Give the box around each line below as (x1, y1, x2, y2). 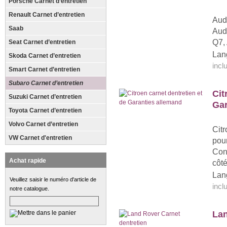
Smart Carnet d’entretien (9, 66, 80, 73)
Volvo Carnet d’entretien (9, 121, 78, 128)
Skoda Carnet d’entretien (9, 52, 81, 59)
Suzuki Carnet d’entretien (9, 93, 82, 100)
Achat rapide (9, 157, 46, 164)
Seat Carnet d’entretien (9, 39, 75, 46)
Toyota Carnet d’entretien (9, 107, 82, 114)
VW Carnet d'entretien (9, 134, 72, 141)
